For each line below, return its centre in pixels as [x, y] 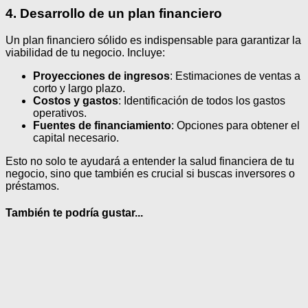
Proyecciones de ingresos [101, 76]
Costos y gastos [76, 100]
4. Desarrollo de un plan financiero [114, 13]
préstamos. [32, 186]
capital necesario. [76, 137]
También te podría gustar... [74, 212]
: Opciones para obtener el [235, 125]
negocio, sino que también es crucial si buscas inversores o [150, 173]
